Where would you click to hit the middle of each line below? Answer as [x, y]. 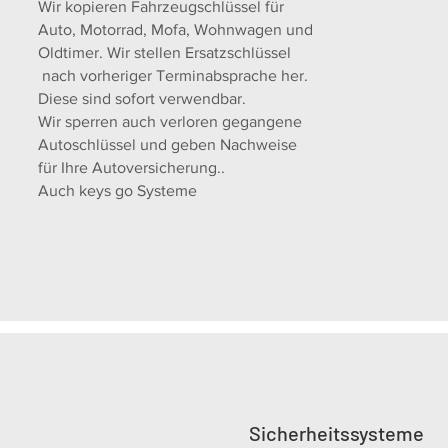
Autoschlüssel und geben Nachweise [168, 144]
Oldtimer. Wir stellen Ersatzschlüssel [165, 52]
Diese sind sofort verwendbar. [142, 98]
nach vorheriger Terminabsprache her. [173, 75]
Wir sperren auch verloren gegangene [170, 121]
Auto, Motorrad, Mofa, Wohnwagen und [176, 29]
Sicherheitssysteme [336, 433]
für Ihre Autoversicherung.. [132, 167]
